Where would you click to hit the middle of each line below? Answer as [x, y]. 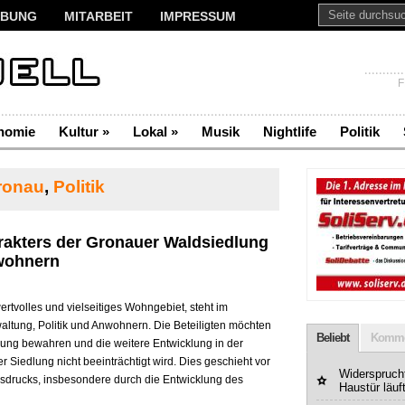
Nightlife [290, 132]
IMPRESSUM [198, 16]
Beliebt [333, 338]
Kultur [79, 132]
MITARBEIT [99, 16]
